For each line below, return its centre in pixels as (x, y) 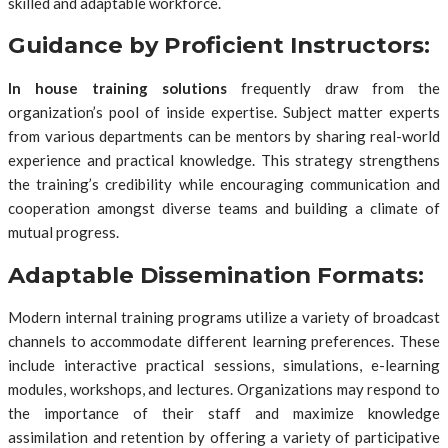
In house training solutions (117, 88)
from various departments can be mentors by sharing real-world (224, 136)
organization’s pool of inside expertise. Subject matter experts (224, 112)
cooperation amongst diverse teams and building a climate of (224, 208)
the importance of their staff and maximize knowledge (224, 413)
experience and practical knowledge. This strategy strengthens (224, 160)
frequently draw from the (333, 88)
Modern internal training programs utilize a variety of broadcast (224, 317)
